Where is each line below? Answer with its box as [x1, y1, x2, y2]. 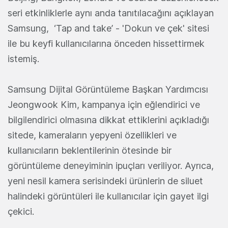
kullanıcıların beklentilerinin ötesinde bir [8, 145, 172, 156]
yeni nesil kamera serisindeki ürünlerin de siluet [8, 175, 203, 186]
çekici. [8, 206, 34, 217]
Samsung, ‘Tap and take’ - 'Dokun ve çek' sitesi [8, 22, 209, 34]
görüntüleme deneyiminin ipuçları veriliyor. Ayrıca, [8, 160, 214, 171]
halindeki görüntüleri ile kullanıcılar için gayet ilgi [8, 190, 209, 202]
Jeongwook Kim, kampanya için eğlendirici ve [8, 99, 200, 110]
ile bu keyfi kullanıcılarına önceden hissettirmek [8, 38, 205, 49]
